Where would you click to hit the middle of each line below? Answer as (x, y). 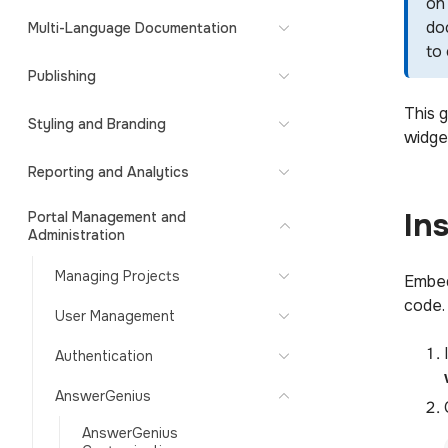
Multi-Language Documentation (132, 28)
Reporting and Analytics (108, 172)
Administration (76, 235)
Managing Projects (117, 276)
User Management (115, 316)
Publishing (62, 76)
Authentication (104, 356)
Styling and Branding (97, 124)
